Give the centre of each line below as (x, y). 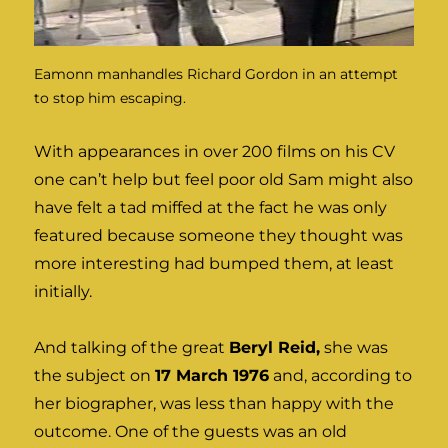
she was (354, 348)
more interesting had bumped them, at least (214, 264)
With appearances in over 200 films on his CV (215, 152)
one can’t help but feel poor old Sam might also (224, 180)
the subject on (95, 376)
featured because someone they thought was (219, 236)
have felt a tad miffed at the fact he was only (211, 208)
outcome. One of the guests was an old (191, 432)
